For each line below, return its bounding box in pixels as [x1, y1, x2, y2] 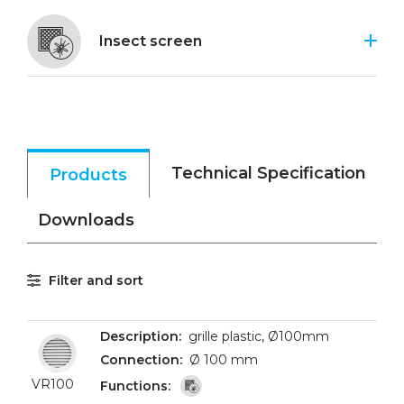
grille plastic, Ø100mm [188, 328, 329, 344]
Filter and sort [49, 272, 143, 289]
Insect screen [99, 32, 202, 50]
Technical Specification [171, 163, 366, 183]
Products [50, 165, 127, 185]
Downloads [38, 210, 134, 230]
